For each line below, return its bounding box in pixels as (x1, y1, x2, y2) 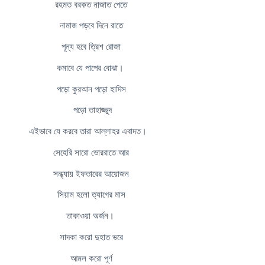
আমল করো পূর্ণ (70, 253, 112, 263)
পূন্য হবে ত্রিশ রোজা (62, 41, 121, 52)
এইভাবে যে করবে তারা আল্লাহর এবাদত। (28, 126, 154, 137)
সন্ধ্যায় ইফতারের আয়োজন (53, 168, 129, 179)
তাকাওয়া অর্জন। (66, 211, 117, 221)
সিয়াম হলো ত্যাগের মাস (57, 189, 125, 200)
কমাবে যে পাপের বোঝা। (56, 62, 126, 73)
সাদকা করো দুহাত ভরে (59, 231, 123, 242)
